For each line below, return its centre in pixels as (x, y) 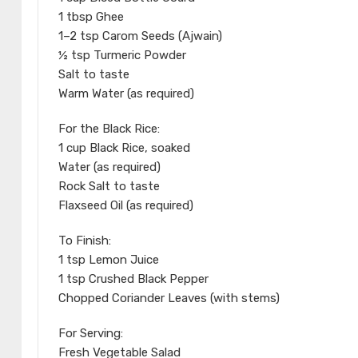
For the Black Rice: (109, 129)
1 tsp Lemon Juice (109, 260)
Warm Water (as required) (126, 94)
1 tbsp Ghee (91, 17)
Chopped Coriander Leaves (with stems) (169, 298)
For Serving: (91, 334)
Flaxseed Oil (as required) (126, 206)
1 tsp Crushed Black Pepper (133, 279)
